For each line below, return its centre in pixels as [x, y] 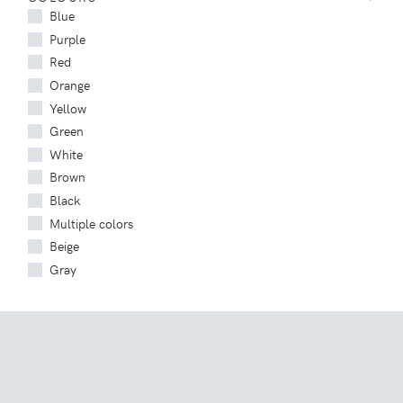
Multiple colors [91, 223]
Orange [70, 85]
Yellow [68, 107]
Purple [67, 38]
